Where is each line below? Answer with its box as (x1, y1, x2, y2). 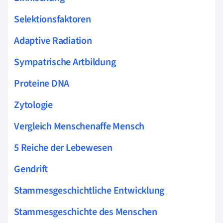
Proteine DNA (14, 76, 70, 91)
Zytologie (14, 98, 53, 112)
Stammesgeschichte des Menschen (14, 205, 157, 219)
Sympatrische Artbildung (14, 55, 116, 69)
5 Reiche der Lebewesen (14, 140, 112, 155)
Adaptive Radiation (14, 33, 92, 48)
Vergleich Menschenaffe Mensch (14, 119, 145, 133)
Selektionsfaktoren (14, 12, 91, 26)
